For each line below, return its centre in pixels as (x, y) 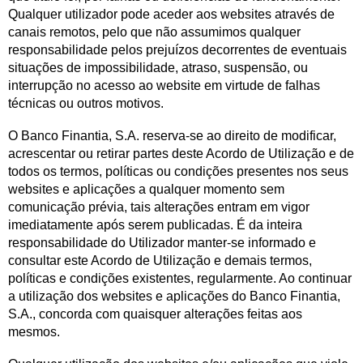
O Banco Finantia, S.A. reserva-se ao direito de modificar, (172, 136)
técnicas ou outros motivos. (86, 103)
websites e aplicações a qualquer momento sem (146, 189)
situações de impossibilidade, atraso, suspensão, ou (158, 68)
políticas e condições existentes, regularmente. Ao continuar (180, 278)
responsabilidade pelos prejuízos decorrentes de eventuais (177, 50)
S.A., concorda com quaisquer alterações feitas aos (155, 314)
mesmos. (34, 332)
